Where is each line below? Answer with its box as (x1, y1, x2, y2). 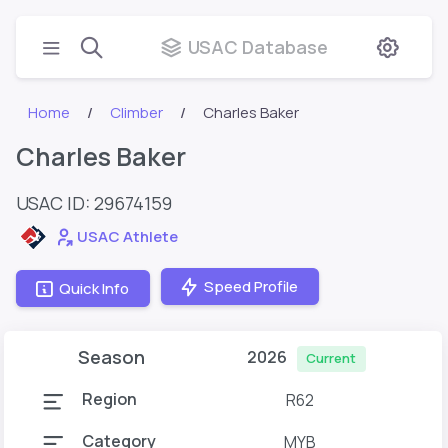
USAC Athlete (77, 226, 179, 247)
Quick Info (58, 277, 130, 299)
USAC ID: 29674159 (16, 191, 172, 215)
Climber (110, 102, 164, 123)
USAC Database (188, 34, 328, 59)
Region (82, 388, 137, 411)
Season (78, 345, 146, 369)
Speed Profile (203, 275, 299, 297)
